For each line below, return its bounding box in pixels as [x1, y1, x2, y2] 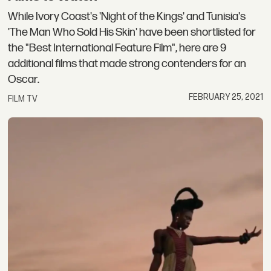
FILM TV [8, 93, 38, 104]
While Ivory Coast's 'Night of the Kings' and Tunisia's [8, 10, 246, 24]
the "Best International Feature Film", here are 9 [8, 41, 227, 56]
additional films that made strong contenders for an [8, 57, 247, 71]
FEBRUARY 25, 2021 [188, 91, 263, 102]
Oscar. [8, 73, 40, 87]
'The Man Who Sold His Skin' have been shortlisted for [8, 25, 256, 40]
